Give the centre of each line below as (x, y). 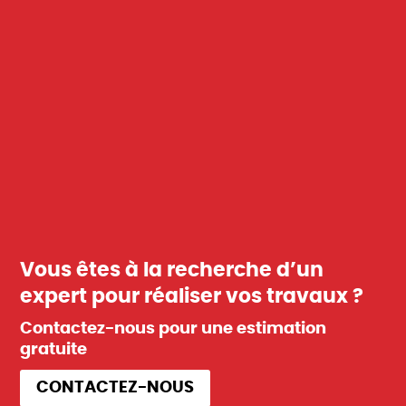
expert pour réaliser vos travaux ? (192, 297)
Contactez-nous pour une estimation (174, 329)
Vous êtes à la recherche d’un (172, 271)
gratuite (54, 350)
